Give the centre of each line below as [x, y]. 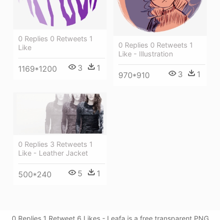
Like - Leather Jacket [53, 153]
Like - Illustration [146, 54]
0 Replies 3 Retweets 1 [55, 144]
